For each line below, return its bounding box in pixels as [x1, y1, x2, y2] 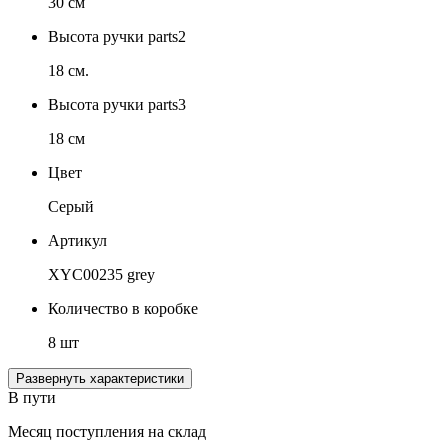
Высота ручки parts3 [48, 96, 186, 114]
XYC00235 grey [48, 266, 155, 284]
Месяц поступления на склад [8, 423, 206, 441]
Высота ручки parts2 [48, 28, 186, 46]
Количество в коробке [48, 300, 198, 318]
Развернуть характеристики [90, 371, 184, 387]
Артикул [48, 232, 107, 250]
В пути [8, 389, 56, 407]
